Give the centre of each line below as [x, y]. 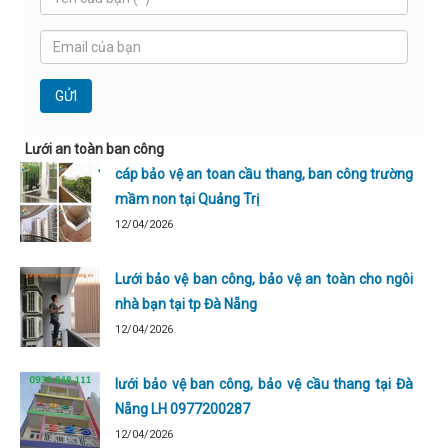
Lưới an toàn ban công [94, 148]
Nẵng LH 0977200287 [182, 408]
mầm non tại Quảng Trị [187, 198]
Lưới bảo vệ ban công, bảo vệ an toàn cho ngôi [264, 278]
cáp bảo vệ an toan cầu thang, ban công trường [264, 173]
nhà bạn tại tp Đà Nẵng [186, 303]
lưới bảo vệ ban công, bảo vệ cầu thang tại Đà [264, 383]
